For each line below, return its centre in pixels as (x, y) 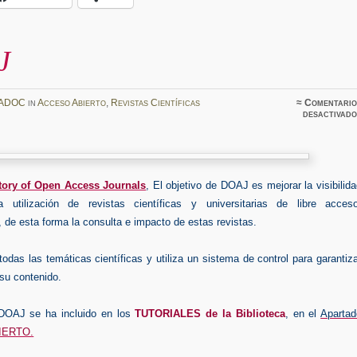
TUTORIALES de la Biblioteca (210, 313)
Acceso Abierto (71, 103)
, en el (303, 313)
